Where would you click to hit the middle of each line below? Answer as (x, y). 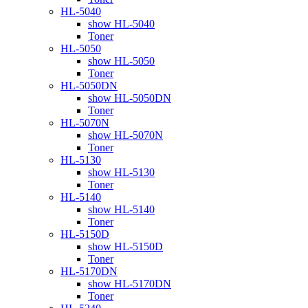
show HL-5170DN (130, 283)
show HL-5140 (121, 209)
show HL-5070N (125, 135)
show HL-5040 (121, 23)
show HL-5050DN (130, 98)
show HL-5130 (121, 172)
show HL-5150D (125, 246)
